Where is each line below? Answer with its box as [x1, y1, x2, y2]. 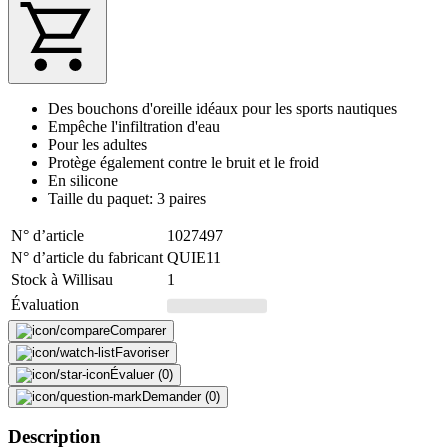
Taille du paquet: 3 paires [48, 189, 206, 207]
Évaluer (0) [110, 366, 173, 382]
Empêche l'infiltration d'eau [48, 117, 220, 135]
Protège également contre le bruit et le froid [48, 153, 319, 171]
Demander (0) [142, 388, 220, 404]
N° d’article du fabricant [11, 248, 163, 266]
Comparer [110, 322, 166, 338]
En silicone [48, 171, 118, 189]
